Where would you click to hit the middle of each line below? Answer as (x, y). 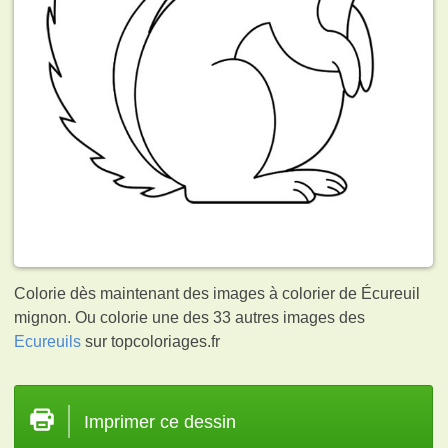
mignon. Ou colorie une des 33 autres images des (190, 317)
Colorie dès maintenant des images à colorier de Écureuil (217, 293)
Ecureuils (48, 341)
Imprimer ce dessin (160, 421)
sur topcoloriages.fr (151, 341)
